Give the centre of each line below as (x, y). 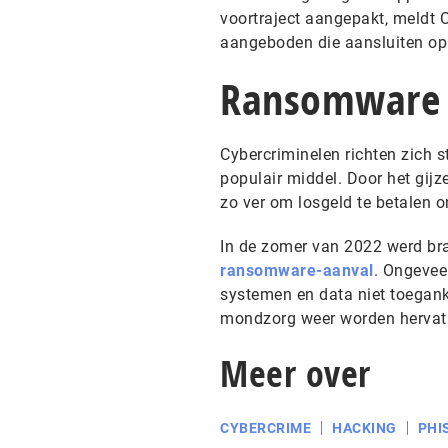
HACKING (364, 428)
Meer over (295, 373)
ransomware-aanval (297, 270)
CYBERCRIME (265, 428)
